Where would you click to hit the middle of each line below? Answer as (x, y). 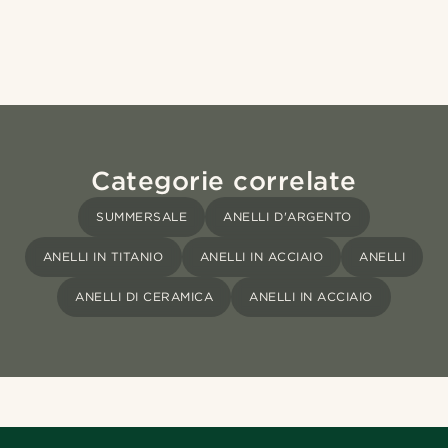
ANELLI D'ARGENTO (287, 217)
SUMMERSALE (142, 217)
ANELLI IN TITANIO (103, 257)
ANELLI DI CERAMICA (144, 297)
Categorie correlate (224, 181)
